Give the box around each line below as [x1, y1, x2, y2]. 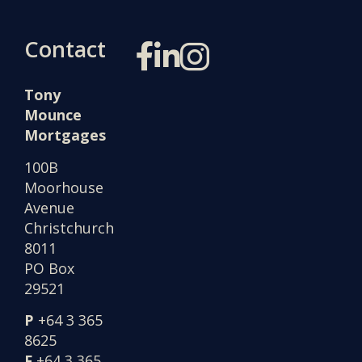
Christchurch [24, 217, 115, 238]
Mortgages [24, 125, 107, 145]
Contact [24, 34, 107, 65]
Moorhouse [24, 177, 104, 197]
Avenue [24, 197, 75, 217]
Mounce [24, 105, 82, 125]
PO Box [24, 258, 75, 278]
